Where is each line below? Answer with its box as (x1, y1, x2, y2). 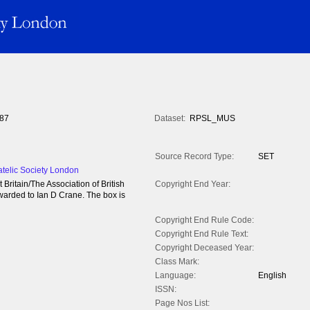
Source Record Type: (155, 152, 234, 162)
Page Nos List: (155, 298, 210, 309)
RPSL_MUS (190, 113, 235, 124)
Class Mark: (155, 257, 199, 267)
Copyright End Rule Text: (155, 229, 248, 239)
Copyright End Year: (155, 179, 230, 190)
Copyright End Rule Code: (155, 215, 254, 226)
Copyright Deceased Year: (155, 243, 254, 253)
